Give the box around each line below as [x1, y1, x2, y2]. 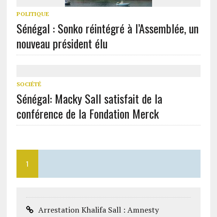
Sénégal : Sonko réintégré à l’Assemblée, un [16, 19, 199, 37]
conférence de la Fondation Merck [16, 104, 159, 122]
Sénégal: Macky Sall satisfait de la [16, 89, 162, 107]
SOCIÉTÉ [16, 80, 41, 88]
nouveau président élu [16, 34, 108, 52]
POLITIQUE [16, 10, 49, 17]
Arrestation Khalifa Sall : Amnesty [38, 204, 159, 215]
